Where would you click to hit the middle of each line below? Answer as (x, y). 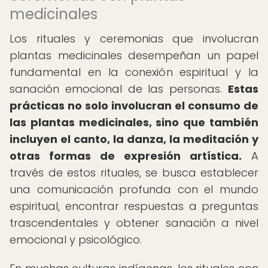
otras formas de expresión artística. (126, 156)
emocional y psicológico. (76, 240)
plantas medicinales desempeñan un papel (134, 55)
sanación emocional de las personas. (119, 89)
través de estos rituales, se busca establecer (134, 173)
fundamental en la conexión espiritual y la (134, 72)
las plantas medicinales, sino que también (134, 122)
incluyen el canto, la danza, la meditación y (134, 139)
